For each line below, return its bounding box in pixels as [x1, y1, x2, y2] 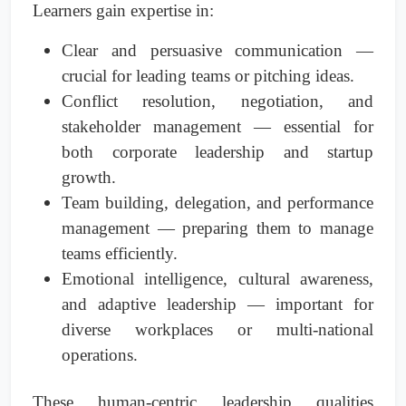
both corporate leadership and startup [62, 142, 373, 162]
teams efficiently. [62, 244, 178, 264]
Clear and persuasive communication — [62, 41, 373, 61]
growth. [62, 168, 116, 188]
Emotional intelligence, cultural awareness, [62, 269, 373, 289]
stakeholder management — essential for [62, 117, 373, 137]
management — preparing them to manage [62, 218, 373, 238]
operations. [62, 345, 138, 365]
